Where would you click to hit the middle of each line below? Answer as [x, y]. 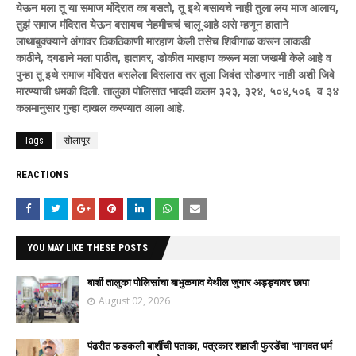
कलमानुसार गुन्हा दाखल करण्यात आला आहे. [101, 107]
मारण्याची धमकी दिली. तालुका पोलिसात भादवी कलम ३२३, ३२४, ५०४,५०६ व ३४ [177, 91]
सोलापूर [77, 140]
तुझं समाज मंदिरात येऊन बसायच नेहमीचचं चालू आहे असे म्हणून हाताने [152, 24]
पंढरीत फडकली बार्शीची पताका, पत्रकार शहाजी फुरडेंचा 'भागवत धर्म [210, 346]
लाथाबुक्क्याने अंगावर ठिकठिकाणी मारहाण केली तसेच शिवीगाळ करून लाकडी [163, 41]
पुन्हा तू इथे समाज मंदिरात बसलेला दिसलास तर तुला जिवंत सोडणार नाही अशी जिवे [175, 74]
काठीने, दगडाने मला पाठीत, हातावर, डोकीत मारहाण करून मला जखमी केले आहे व [174, 57]
